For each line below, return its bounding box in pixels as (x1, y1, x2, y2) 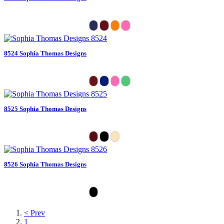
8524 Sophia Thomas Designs (4, 49, 86, 57)
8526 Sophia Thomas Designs (4, 160, 86, 168)
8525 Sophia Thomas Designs (4, 104, 86, 112)
